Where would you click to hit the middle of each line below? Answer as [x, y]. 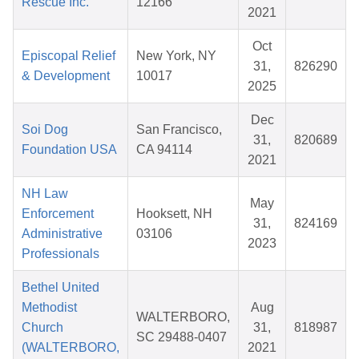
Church [42, 328]
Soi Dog [45, 130]
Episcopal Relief [69, 56]
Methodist [49, 308]
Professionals [61, 254]
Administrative [62, 234]
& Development [66, 76]
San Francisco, [179, 130]
